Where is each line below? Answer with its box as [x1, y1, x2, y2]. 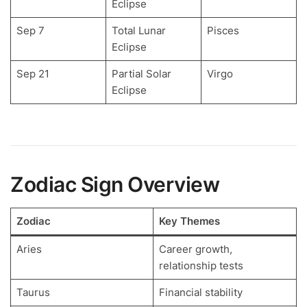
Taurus [16, 285, 50, 299]
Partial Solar [111, 67, 171, 81]
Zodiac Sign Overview [10, 171, 219, 197]
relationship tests [158, 258, 243, 272]
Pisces [206, 24, 239, 38]
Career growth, [158, 242, 232, 256]
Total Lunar [111, 24, 166, 38]
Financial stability [158, 285, 243, 299]
